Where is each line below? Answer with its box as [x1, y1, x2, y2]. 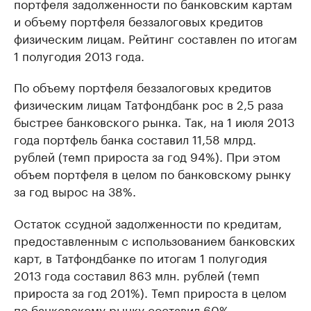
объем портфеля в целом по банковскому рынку [14, 164, 291, 182]
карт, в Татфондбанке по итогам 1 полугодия [14, 248, 267, 266]
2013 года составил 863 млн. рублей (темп [14, 265, 260, 283]
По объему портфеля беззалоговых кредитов [14, 77, 271, 95]
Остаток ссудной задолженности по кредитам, [14, 213, 282, 231]
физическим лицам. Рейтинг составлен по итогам [14, 28, 297, 47]
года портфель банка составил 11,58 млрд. [14, 129, 256, 147]
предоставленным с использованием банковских [14, 230, 295, 249]
